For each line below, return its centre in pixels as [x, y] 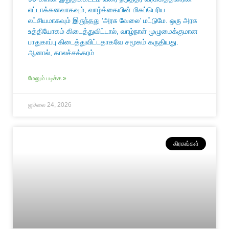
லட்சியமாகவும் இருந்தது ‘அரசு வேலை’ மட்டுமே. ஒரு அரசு [113, 21]
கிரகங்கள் [186, 144]
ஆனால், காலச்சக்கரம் [61, 53]
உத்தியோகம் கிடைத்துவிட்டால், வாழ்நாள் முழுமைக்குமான [113, 31]
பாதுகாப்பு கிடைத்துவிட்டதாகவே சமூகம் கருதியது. [103, 42]
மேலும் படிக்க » [47, 78]
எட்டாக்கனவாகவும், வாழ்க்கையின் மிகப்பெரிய [97, 10]
